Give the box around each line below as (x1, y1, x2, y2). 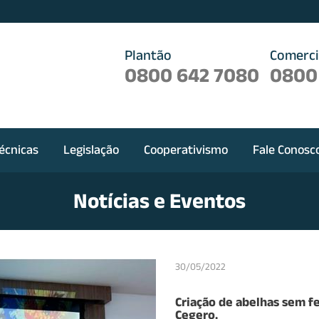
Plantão (125, 47, 172, 63)
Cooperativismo (144, 142, 228, 157)
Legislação (63, 142, 119, 157)
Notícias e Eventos (73, 188, 246, 212)
